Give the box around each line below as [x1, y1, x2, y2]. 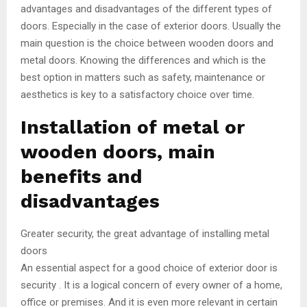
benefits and [21, 164, 143, 188]
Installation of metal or [21, 115, 245, 138]
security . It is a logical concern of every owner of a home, [21, 278, 282, 291]
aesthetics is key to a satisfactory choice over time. [21, 88, 254, 101]
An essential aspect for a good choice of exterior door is [21, 261, 278, 274]
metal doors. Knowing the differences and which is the [21, 53, 266, 66]
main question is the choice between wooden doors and [21, 36, 273, 49]
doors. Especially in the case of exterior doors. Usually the [21, 19, 281, 32]
